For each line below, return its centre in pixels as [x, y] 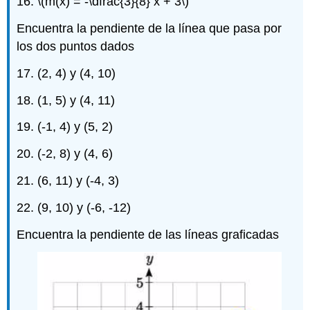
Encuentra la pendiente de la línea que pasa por [149, 28]
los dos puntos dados [76, 46]
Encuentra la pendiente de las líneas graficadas [148, 234]
